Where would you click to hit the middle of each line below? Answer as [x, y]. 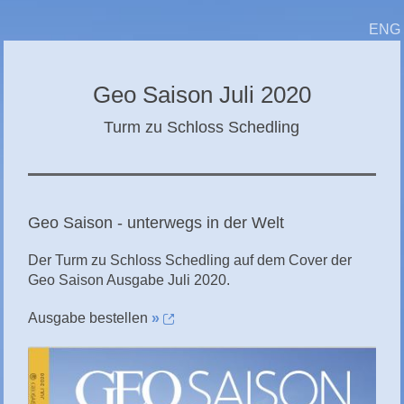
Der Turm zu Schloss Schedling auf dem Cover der [189, 260]
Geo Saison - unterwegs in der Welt [156, 222]
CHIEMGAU [52, 11]
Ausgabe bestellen [89, 317]
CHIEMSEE [50, 47]
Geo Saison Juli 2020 [202, 94]
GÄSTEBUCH [57, 83]
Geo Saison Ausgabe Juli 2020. [129, 280]
